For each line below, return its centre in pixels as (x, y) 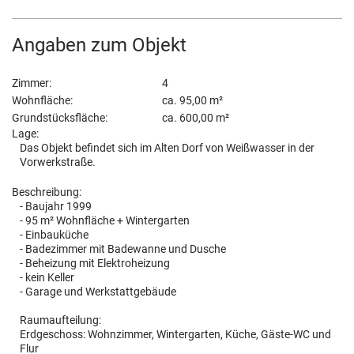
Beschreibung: (47, 192)
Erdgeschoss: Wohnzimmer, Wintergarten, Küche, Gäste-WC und (175, 334)
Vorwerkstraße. (58, 162)
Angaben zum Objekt (99, 45)
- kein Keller (47, 277)
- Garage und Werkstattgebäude (98, 292)
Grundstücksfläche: (60, 118)
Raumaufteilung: (60, 320)
